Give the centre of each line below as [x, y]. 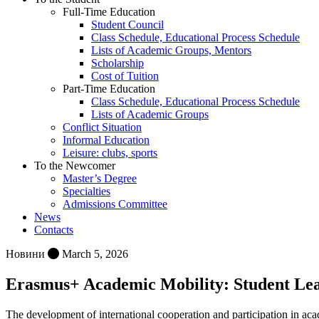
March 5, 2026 [94, 253]
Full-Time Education [109, 11]
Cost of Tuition [125, 75]
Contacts [54, 229]
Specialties [87, 191]
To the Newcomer [75, 165]
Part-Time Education [109, 88]
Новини [27, 253]
